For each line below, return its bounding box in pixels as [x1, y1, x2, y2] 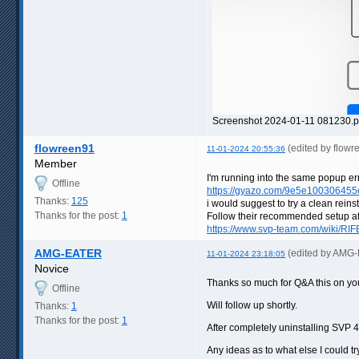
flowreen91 [34, 141, 95, 155]
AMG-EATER [34, 246, 102, 260]
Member [34, 156, 77, 170]
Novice [34, 261, 69, 275]
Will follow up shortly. [207, 299, 297, 311]
